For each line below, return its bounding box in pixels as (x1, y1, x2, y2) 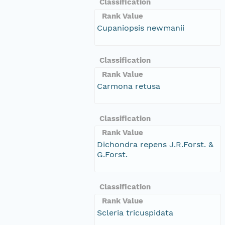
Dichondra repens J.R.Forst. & (97, 139, 213, 149)
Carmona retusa (97, 81, 160, 91)
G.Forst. (97, 149, 128, 159)
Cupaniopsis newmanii (97, 23, 184, 33)
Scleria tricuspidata (97, 207, 173, 217)
